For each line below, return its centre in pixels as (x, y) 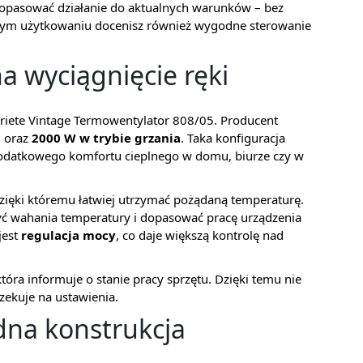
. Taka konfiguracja (233, 138)
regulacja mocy (68, 235)
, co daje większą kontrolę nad (200, 235)
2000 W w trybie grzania (106, 138)
